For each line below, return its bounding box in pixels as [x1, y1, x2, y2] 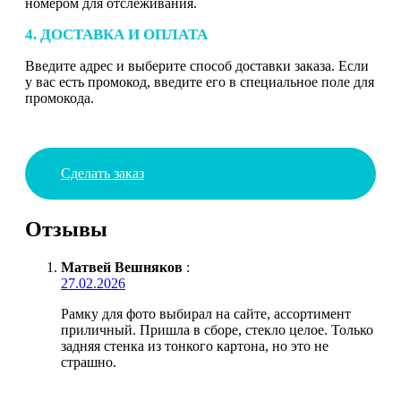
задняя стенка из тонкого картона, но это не [61, 337, 328, 354]
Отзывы [25, 217, 107, 241]
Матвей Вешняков [61, 259, 183, 275]
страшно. [61, 354, 116, 370]
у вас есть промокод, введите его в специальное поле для [25, 73, 374, 90]
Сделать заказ [61, 165, 144, 181]
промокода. [25, 90, 94, 106]
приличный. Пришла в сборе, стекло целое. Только [61, 321, 373, 337]
